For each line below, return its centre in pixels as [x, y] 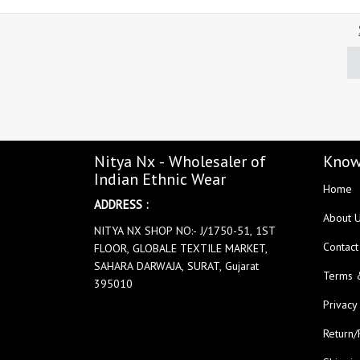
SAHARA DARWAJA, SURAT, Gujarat [176, 266]
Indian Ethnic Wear [160, 179]
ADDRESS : [121, 204]
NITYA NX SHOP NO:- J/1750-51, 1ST [185, 230]
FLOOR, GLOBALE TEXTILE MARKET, [181, 248]
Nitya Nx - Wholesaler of [180, 161]
